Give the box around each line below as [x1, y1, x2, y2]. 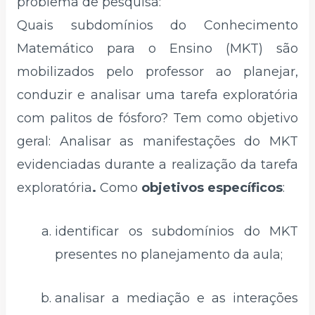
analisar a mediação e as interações [55, 290, 298, 306]
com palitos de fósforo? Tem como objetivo [17, 110, 298, 127]
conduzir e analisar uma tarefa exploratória [17, 87, 298, 103]
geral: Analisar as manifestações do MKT [17, 134, 298, 150]
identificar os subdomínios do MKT [55, 223, 298, 239]
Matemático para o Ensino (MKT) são [17, 41, 298, 57]
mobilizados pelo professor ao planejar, [17, 64, 298, 80]
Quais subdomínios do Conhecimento [17, 18, 298, 34]
